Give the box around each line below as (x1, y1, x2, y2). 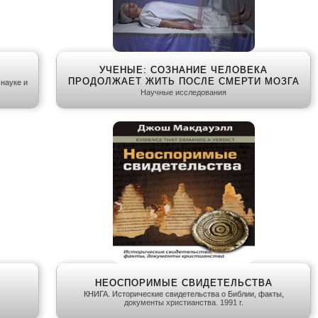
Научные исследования (141, 88, 226, 97)
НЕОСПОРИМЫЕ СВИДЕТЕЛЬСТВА (94, 278, 273, 289)
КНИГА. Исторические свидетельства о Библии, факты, (83, 290, 284, 299)
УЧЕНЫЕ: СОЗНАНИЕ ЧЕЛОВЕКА (99, 65, 268, 76)
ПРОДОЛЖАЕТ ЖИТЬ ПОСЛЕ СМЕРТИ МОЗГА (67, 76, 300, 87)
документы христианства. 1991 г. (124, 298, 243, 307)
